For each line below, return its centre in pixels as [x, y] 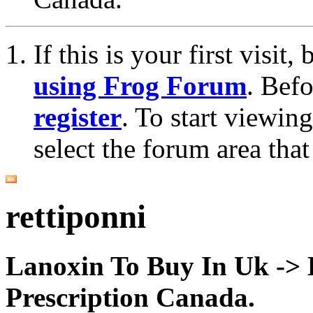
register [78, 117]
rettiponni [76, 217]
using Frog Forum [140, 85]
